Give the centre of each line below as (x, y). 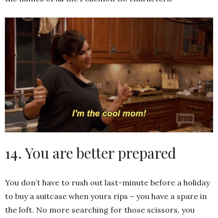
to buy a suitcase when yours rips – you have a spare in (106, 196)
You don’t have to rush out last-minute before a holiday (107, 182)
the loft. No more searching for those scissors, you (100, 209)
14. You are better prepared (91, 153)
